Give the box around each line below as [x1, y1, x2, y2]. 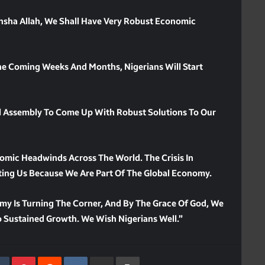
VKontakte [87, 250, 134, 261]
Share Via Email [113, 250, 136, 261]
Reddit [61, 250, 91, 261]
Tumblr [9, 250, 40, 261]
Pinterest [35, 250, 76, 261]
